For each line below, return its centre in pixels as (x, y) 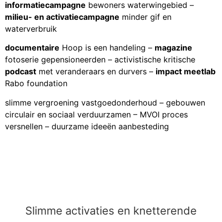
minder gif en (145, 17)
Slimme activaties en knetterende (111, 211)
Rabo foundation (36, 83)
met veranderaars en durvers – (96, 72)
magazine (173, 48)
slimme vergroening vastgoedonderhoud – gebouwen (105, 102)
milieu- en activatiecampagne (62, 17)
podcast (21, 72)
